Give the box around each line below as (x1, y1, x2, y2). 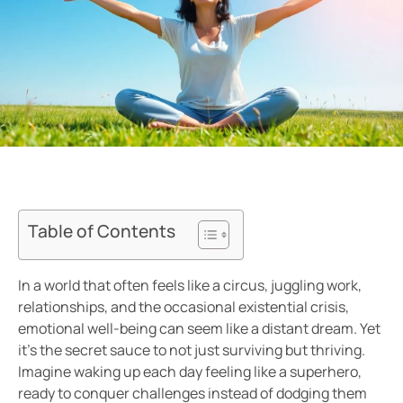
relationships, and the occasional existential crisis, (18, 297, 349, 318)
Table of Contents (28, 219, 175, 244)
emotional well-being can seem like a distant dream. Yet (18, 318, 381, 339)
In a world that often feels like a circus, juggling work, (18, 275, 362, 296)
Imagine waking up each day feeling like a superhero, (18, 362, 362, 382)
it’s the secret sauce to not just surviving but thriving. (18, 340, 365, 361)
